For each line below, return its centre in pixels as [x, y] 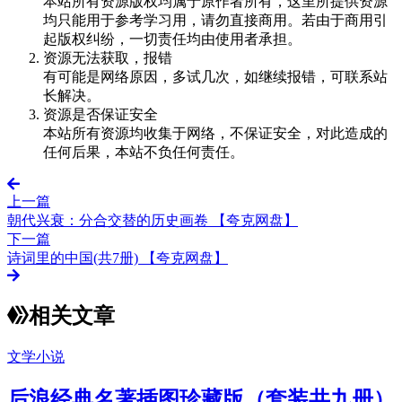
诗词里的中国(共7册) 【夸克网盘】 [118, 258]
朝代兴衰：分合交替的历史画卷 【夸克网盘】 [153, 220]
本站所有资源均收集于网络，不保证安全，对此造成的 [215, 133]
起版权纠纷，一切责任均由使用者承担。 [172, 39]
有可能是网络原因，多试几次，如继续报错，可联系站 [215, 76]
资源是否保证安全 [100, 114]
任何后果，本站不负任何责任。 [144, 152]
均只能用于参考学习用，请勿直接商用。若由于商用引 [215, 20]
